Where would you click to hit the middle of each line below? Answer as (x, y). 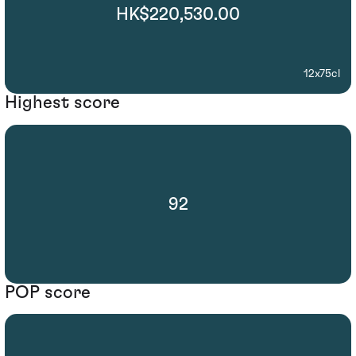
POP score (48, 292)
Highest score (62, 103)
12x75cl (322, 74)
